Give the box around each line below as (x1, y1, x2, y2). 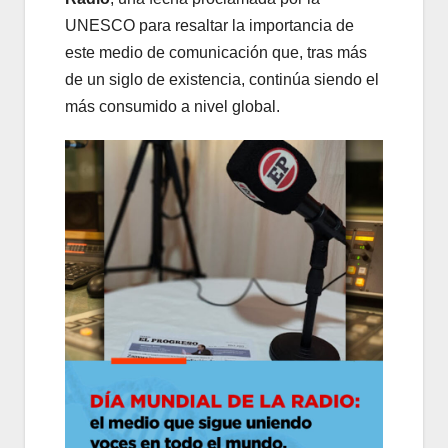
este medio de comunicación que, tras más (65, 43, 367, 61)
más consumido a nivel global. (65, 97, 280, 115)
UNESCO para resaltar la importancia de (65, 16, 354, 34)
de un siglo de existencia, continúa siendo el (65, 70, 379, 88)
